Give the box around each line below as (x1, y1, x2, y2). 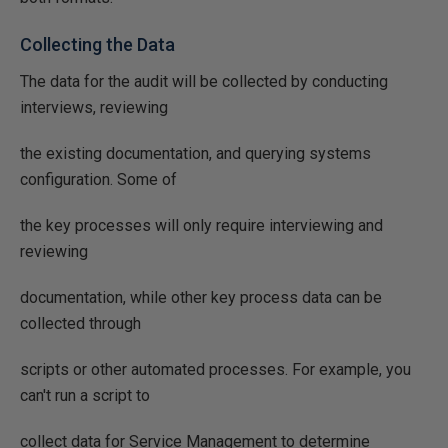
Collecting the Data (20, 34, 175, 55)
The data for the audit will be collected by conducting (20, 72, 388, 91)
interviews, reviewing (20, 98, 168, 117)
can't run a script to (20, 386, 150, 405)
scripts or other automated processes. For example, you (20, 360, 411, 379)
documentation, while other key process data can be (20, 288, 382, 307)
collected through (20, 314, 141, 333)
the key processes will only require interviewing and (20, 216, 383, 235)
